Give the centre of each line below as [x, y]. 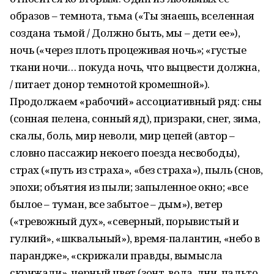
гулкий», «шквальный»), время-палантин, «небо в [135, 238]
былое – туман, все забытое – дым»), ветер [116, 204]
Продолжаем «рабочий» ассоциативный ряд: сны [136, 101]
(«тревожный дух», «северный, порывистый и [124, 221]
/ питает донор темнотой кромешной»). [110, 84]
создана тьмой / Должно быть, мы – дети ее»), [125, 33]
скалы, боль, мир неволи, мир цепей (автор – [122, 135]
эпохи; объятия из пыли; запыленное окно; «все [129, 187]
